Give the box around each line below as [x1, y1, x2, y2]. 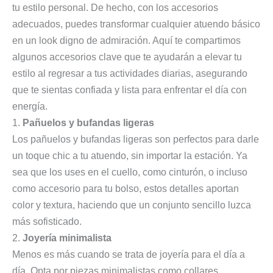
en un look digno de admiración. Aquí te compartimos [12, 35, 241, 46]
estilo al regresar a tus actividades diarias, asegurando [12, 68, 247, 79]
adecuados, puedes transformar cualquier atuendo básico [12, 18, 260, 29]
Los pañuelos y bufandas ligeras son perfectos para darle [12, 133, 259, 144]
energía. [12, 101, 48, 112]
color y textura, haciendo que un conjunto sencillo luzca [12, 199, 251, 210]
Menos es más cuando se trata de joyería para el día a [12, 249, 245, 260]
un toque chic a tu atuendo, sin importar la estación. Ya [12, 150, 247, 161]
